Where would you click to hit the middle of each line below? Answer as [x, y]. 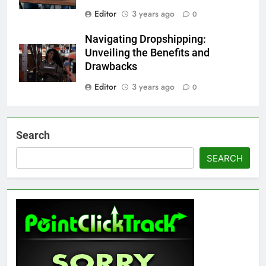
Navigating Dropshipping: [145, 39]
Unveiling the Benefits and [147, 53]
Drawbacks [111, 66]
